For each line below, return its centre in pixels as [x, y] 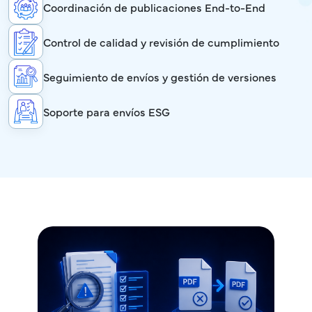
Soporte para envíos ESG [107, 112]
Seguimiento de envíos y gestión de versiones [160, 77]
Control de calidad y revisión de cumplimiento [161, 42]
